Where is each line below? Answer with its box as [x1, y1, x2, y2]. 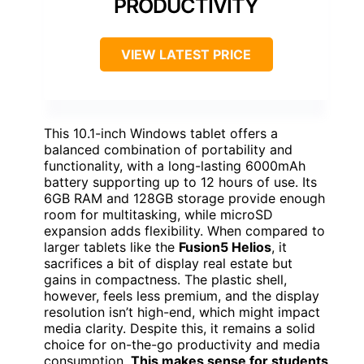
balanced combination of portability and [44, 141, 292, 158]
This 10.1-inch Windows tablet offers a [44, 125, 278, 142]
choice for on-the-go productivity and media [44, 336, 320, 353]
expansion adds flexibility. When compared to [44, 223, 325, 240]
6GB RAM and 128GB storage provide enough [44, 190, 325, 207]
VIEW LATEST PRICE [121, 46, 251, 63]
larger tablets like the [44, 239, 179, 256]
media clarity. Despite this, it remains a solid [44, 320, 315, 337]
